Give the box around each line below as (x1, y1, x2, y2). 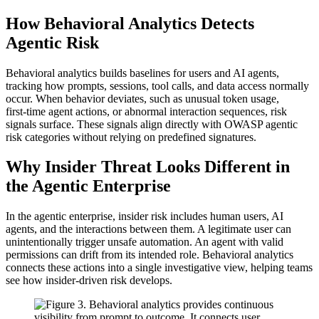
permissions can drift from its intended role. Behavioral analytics (6, 249, 293, 261)
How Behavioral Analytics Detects (6, 14, 254, 33)
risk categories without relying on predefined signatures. (6, 130, 256, 143)
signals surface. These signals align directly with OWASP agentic (6, 117, 298, 130)
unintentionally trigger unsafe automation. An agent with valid (6, 236, 283, 249)
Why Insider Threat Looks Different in (6, 157, 290, 177)
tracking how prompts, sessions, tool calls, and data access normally (6, 79, 309, 92)
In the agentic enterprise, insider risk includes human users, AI (6, 210, 283, 223)
